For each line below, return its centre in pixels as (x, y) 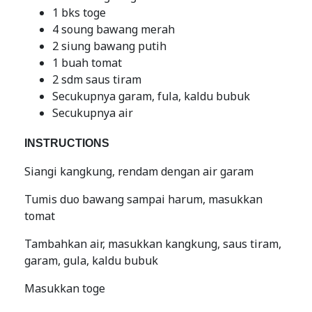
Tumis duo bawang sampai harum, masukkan (143, 199)
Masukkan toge (65, 288)
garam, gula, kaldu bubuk (91, 260)
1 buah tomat (87, 63)
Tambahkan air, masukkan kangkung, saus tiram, (153, 244)
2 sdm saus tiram (97, 79)
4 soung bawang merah (114, 29)
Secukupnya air (93, 113)
